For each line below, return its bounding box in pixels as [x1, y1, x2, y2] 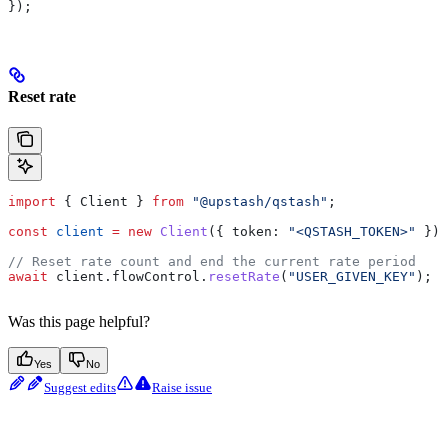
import [8, 194, 56, 210]
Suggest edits [44, 380, 116, 396]
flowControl [112, 269, 200, 285]
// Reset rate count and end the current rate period [8, 254, 416, 270]
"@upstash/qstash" [184, 194, 328, 210]
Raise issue [152, 380, 212, 396]
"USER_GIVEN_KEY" [288, 269, 416, 285]
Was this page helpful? [8, 313, 150, 331]
